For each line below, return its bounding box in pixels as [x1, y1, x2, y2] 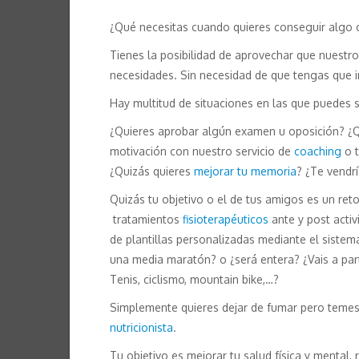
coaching [294, 144, 341, 159]
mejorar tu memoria [194, 164, 296, 179]
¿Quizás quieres [110, 164, 194, 179]
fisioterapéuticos [183, 212, 268, 227]
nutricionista [110, 321, 173, 335]
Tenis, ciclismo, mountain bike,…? [110, 272, 279, 287]
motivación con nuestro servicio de [110, 144, 294, 159]
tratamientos [110, 212, 183, 227]
